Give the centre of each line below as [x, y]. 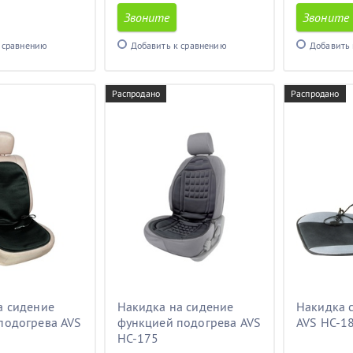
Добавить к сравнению [178, 45]
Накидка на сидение [175, 307]
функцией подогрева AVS [189, 322]
